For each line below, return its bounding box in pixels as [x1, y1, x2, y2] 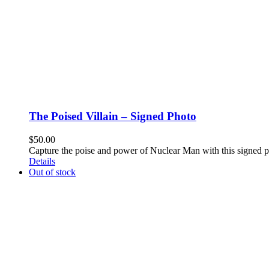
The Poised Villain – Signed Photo [29, 110, 196, 123]
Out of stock [29, 166, 76, 177]
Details [29, 156, 55, 166]
